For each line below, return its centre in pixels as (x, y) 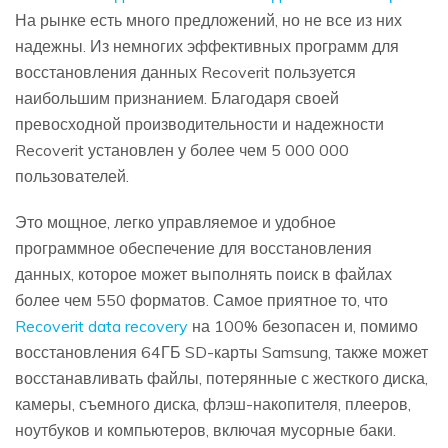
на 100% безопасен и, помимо (303, 326)
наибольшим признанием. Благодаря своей (177, 98)
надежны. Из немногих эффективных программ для (207, 46)
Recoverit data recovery (101, 326)
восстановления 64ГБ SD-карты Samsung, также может (221, 352)
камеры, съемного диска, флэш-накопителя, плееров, (213, 404)
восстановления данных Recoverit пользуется (185, 72)
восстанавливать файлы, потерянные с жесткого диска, (221, 378)
